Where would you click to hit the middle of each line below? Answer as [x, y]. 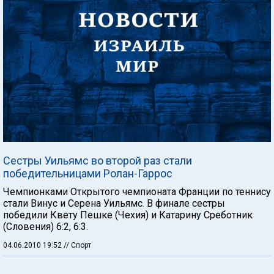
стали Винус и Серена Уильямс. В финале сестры [114, 203]
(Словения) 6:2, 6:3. [46, 226]
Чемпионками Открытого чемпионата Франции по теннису [137, 191]
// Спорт [77, 245]
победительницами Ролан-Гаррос [88, 173]
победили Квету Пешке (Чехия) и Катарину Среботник [128, 215]
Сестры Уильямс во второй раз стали [98, 160]
